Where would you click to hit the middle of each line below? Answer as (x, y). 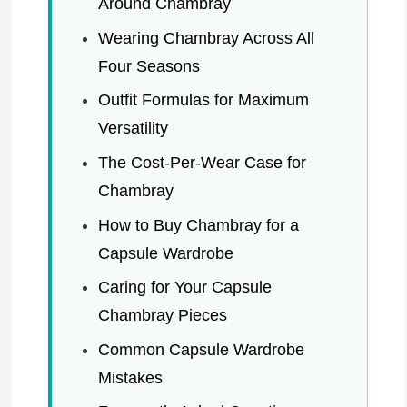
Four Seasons (149, 66)
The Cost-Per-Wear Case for (202, 162)
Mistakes (130, 377)
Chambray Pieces (162, 316)
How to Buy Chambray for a (198, 225)
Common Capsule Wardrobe (201, 349)
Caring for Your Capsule (184, 288)
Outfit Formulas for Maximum (203, 100)
